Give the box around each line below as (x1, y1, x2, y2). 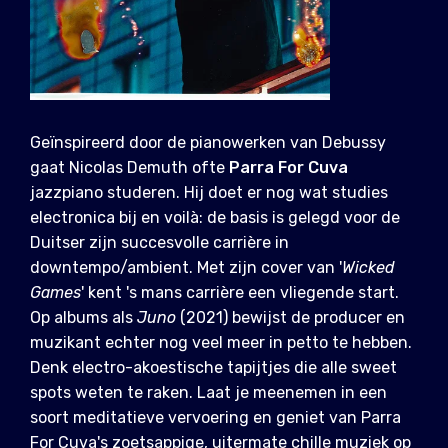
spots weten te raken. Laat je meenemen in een (30, 383, 387, 403)
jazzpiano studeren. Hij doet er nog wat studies (30, 183, 388, 203)
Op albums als (30, 308, 137, 328)
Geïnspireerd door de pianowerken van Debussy (30, 133, 386, 153)
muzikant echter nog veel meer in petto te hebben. (30, 333, 412, 353)
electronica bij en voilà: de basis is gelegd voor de (30, 208, 400, 228)
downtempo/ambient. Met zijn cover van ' (30, 258, 342, 278)
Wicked (342, 258, 395, 278)
